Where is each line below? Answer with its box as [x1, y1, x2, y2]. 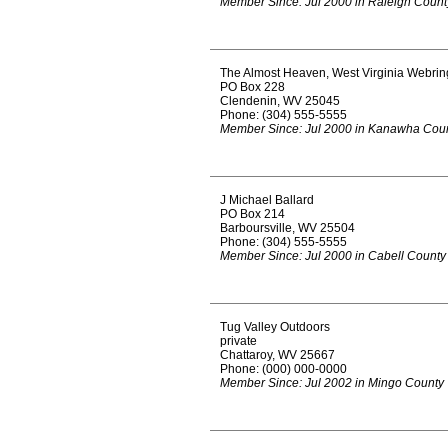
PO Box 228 [220, 80, 285, 94]
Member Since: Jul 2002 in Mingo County [220, 376, 444, 390]
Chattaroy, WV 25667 [220, 348, 335, 362]
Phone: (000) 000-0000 [220, 362, 347, 376]
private [220, 334, 257, 348]
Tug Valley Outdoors [220, 320, 330, 334]
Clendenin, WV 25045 [220, 94, 340, 108]
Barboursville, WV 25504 [220, 221, 355, 235]
